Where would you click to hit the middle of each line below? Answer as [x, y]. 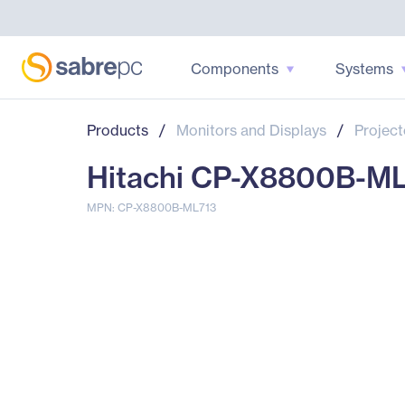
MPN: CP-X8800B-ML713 [151, 207]
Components [234, 68]
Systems [364, 68]
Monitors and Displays [251, 130]
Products [118, 130]
